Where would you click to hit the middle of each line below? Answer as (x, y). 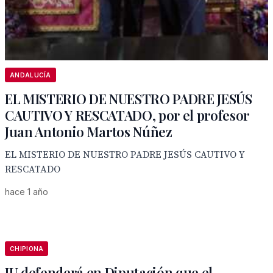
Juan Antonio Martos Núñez (89, 132)
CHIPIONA (27, 249)
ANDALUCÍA (30, 75)
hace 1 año (27, 192)
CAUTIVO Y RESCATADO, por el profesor (127, 115)
